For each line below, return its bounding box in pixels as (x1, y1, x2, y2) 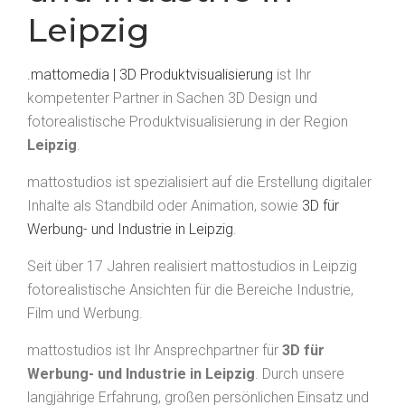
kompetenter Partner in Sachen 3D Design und (27, 89, 317, 108)
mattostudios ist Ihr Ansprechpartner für (27, 342, 282, 360)
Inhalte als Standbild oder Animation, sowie (27, 197, 302, 215)
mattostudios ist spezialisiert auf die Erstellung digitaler (27, 174, 372, 192)
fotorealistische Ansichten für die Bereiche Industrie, (27, 281, 353, 299)
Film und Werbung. (27, 305, 143, 323)
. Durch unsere (255, 365, 344, 383)
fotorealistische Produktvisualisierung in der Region (27, 113, 348, 131)
